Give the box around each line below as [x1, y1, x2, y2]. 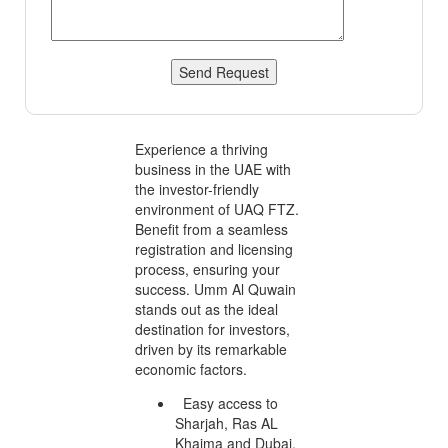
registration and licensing [135, 238, 293, 259]
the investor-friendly [135, 178, 259, 199]
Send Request [179, 61, 269, 82]
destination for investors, [135, 318, 290, 339]
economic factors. [135, 358, 247, 379]
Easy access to [175, 392, 278, 413]
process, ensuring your [135, 258, 280, 279]
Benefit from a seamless [135, 218, 288, 239]
